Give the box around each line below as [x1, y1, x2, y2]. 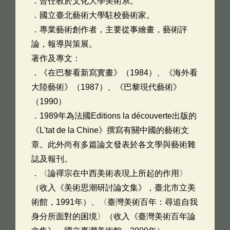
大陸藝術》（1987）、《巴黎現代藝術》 [31, 83, 181, 91]
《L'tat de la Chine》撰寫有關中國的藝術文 [31, 126, 189, 135]
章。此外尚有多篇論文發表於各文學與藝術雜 [31, 140, 196, 149]
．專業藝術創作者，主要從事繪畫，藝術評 [31, 25, 187, 34]
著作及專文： [31, 54, 81, 63]
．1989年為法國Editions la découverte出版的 [31, 111, 197, 120]
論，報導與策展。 [31, 40, 97, 48]
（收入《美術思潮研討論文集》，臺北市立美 [31, 183, 196, 192]
